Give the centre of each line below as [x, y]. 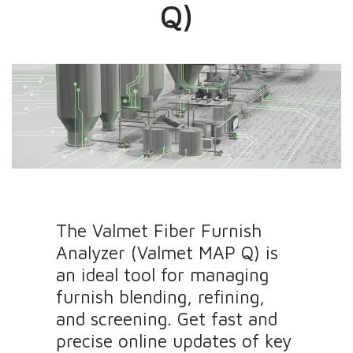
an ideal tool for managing [163, 274]
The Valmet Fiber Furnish [159, 230]
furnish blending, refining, [161, 296]
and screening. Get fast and [167, 318]
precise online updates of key [174, 340]
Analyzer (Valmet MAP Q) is [167, 252]
